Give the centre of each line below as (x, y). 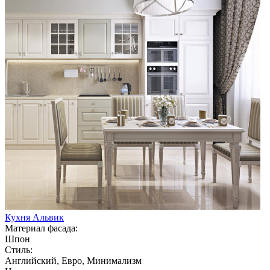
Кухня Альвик (34, 217)
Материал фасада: (41, 228)
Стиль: (19, 250)
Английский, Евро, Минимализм (73, 260)
